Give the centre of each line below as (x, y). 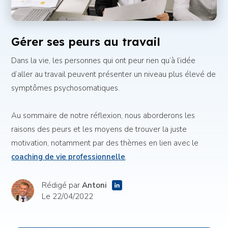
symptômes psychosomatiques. (66, 88)
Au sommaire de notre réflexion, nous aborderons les (103, 115)
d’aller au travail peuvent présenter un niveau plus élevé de (114, 75)
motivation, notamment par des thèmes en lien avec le (105, 143)
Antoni (95, 185)
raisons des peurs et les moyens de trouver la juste (99, 129)
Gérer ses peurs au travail (86, 42)
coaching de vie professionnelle (68, 156)
